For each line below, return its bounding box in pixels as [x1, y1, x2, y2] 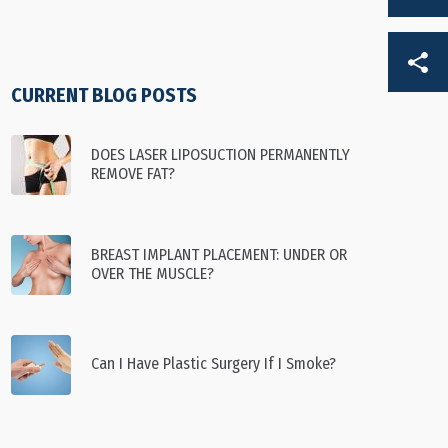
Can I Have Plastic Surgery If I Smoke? [91, 354, 336, 373]
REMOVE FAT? [91, 163, 175, 183]
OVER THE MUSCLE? [91, 263, 214, 283]
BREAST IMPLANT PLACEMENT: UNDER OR [91, 244, 347, 264]
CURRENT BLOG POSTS [11, 83, 197, 107]
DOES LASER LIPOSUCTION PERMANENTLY [91, 144, 350, 164]
